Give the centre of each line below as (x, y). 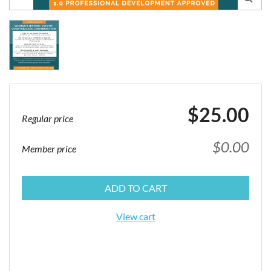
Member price (49, 149)
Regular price (47, 119)
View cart (135, 217)
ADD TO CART (135, 188)
